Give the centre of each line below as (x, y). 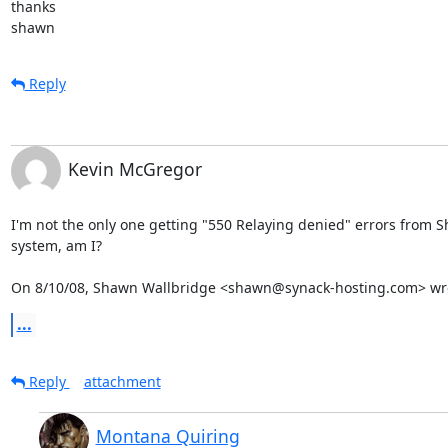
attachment (122, 381)
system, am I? (56, 245)
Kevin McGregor (134, 168)
